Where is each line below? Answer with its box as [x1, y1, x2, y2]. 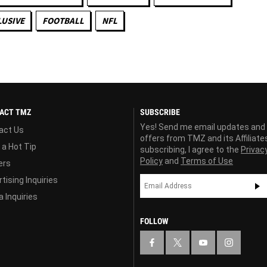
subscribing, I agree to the [140, 144, 241, 154]
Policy [140, 156, 163, 166]
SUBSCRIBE [140, 107, 180, 117]
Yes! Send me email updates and [140, 122, 265, 132]
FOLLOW [140, 216, 168, 226]
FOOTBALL [42, 14, 84, 26]
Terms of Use [181, 156, 233, 166]
